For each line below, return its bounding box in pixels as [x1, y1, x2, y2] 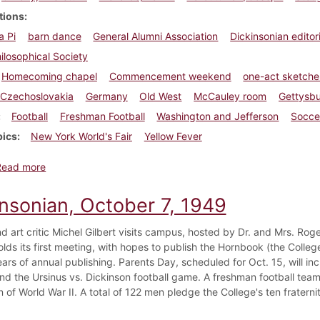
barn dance [27, 29, 81, 42]
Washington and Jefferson [156, 109, 279, 122]
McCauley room [194, 89, 267, 102]
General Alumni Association [93, 29, 219, 42]
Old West [139, 89, 182, 102]
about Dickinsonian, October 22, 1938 [45, 159, 223, 172]
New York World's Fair [30, 129, 132, 142]
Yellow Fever [144, 129, 202, 142]
